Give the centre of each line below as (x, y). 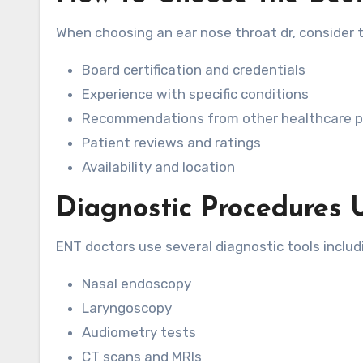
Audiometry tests (139, 332)
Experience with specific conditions (195, 94)
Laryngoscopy (127, 308)
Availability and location (158, 167)
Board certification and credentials (194, 70)
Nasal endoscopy (137, 284)
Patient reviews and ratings (171, 143)
